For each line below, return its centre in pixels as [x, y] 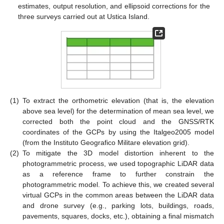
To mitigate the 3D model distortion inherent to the [118, 153]
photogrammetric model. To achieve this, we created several [118, 185]
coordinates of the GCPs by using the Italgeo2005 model [118, 132]
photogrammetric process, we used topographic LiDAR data [118, 164]
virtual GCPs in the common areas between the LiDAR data [118, 195]
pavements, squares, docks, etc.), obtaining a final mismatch [118, 216]
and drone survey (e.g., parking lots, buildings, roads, [118, 206]
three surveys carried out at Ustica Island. [84, 17]
